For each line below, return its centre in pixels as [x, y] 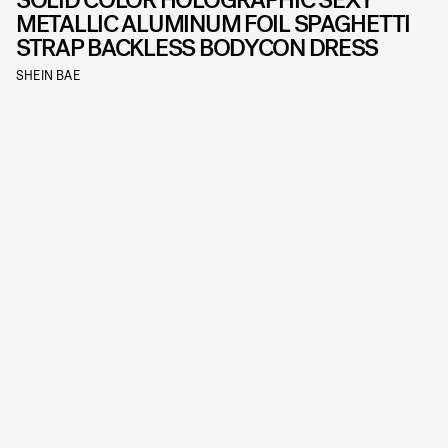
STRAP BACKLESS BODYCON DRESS [197, 48]
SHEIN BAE [48, 75]
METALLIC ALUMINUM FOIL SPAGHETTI [213, 24]
